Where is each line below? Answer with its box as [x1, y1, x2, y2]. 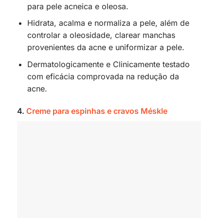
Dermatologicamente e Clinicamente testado [27, 59, 190, 69]
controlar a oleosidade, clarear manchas [27, 30, 175, 40]
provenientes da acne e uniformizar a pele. [27, 42, 184, 53]
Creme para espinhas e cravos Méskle [26, 106, 167, 116]
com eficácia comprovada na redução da [27, 71, 179, 81]
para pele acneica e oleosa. [27, 1, 128, 11]
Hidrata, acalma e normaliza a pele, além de [27, 18, 189, 28]
